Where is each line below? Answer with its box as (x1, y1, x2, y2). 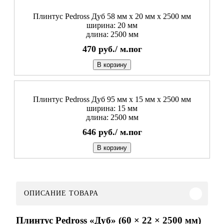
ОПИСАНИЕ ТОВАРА (24, 189, 98, 197)
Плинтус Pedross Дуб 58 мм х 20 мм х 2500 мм (33, 12, 191, 21)
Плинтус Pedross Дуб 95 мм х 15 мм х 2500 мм (33, 95, 191, 104)
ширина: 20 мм (86, 21, 137, 30)
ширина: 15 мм (86, 104, 137, 113)
